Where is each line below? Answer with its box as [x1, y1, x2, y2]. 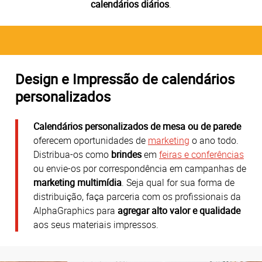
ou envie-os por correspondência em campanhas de [33, 162, 246, 175]
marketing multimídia [33, 176, 122, 189]
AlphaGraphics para [33, 204, 118, 218]
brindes [111, 148, 144, 161]
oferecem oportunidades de [33, 134, 148, 147]
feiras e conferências [159, 148, 244, 161]
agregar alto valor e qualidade [118, 204, 240, 218]
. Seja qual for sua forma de [122, 176, 235, 189]
